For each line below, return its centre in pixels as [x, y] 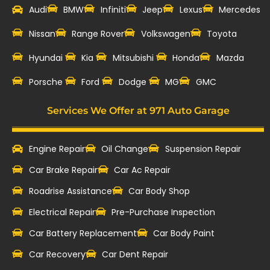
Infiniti [113, 9]
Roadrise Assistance [70, 191]
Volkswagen [165, 33]
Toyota [222, 33]
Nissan [42, 33]
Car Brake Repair [63, 170]
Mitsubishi [134, 58]
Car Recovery [57, 254]
